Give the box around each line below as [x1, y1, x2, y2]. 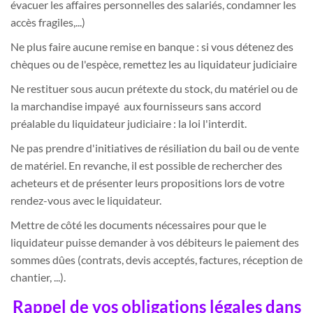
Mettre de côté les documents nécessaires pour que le [10, 218, 266, 232]
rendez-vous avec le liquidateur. [10, 194, 161, 208]
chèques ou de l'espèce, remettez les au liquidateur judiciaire [10, 57, 299, 71]
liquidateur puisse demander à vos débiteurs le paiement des [10, 235, 299, 249]
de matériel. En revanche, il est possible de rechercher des [10, 159, 282, 173]
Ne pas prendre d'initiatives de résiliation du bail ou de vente [10, 141, 299, 155]
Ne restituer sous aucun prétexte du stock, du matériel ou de [10, 82, 298, 96]
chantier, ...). [10, 270, 66, 284]
